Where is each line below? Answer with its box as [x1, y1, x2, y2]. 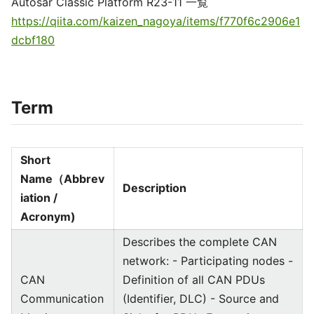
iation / [20, 191, 57, 205]
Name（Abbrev [20, 172, 104, 186]
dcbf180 [11, 33, 55, 47]
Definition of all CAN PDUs [123, 273, 265, 287]
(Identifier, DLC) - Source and [123, 292, 279, 306]
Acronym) [20, 210, 76, 224]
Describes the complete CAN [123, 235, 277, 249]
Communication [20, 292, 104, 306]
